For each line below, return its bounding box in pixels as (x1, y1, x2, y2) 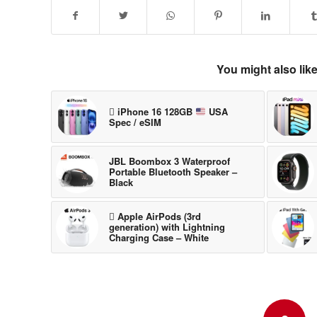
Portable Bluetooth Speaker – (109, 164, 237, 178)
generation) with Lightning (109, 219, 225, 234)
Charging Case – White (109, 230, 209, 244)
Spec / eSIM (109, 115, 161, 129)
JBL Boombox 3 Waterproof (109, 154, 230, 168)
